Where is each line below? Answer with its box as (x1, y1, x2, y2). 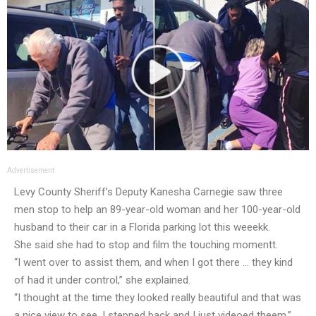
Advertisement (7, 166, 54, 175)
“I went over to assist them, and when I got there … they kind (14, 256, 293, 269)
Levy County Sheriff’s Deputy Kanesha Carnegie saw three (14, 186, 283, 199)
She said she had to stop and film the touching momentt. (14, 238, 278, 252)
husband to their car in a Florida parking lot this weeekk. (14, 221, 270, 234)
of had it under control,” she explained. (14, 274, 190, 287)
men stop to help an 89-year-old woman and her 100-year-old (14, 203, 300, 217)
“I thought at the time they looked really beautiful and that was (14, 291, 301, 305)
